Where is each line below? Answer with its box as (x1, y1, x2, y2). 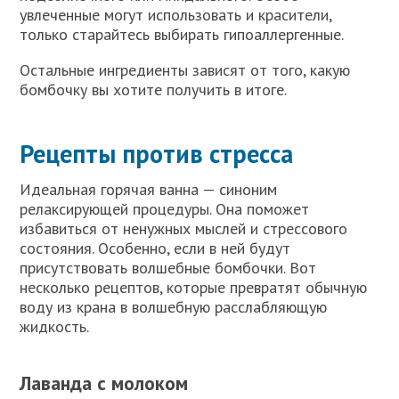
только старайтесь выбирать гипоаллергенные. (20, 24, 345, 45)
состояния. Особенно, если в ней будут (20, 238, 291, 258)
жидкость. (20, 316, 90, 337)
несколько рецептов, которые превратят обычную (20, 277, 368, 297)
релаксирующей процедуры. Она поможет (20, 199, 310, 219)
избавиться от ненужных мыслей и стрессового (20, 218, 348, 239)
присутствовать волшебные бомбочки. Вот (20, 257, 317, 278)
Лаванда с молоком (20, 370, 189, 395)
